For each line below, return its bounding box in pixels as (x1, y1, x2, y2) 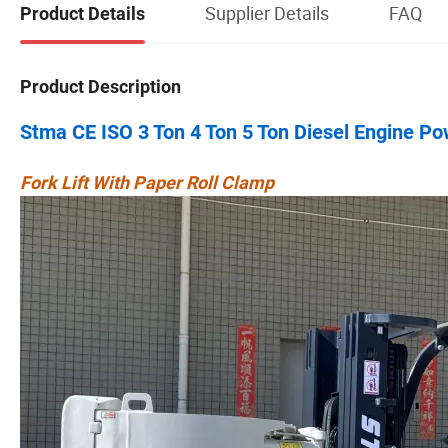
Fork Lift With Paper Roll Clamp (20, 171, 274, 193)
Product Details (20, 3, 145, 25)
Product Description (20, 75, 181, 97)
